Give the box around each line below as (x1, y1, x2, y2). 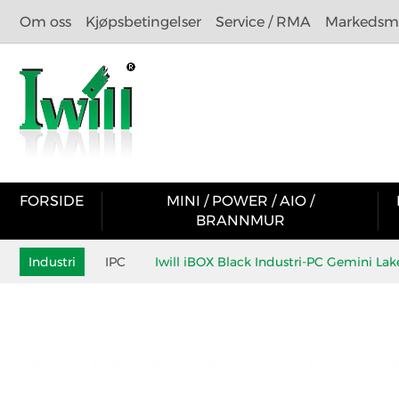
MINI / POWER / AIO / (166, 192, 314, 209)
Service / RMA (216, 13, 311, 30)
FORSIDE (20, 192, 84, 209)
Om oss (20, 13, 71, 30)
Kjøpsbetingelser (85, 13, 201, 30)
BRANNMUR (195, 212, 285, 229)
